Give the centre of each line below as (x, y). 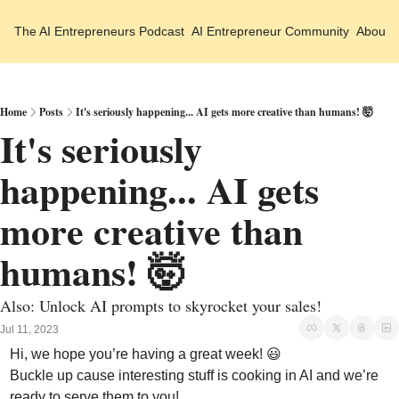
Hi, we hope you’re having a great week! (138, 354)
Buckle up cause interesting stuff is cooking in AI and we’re (194, 375)
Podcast (162, 31)
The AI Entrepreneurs (75, 31)
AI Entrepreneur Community (270, 31)
